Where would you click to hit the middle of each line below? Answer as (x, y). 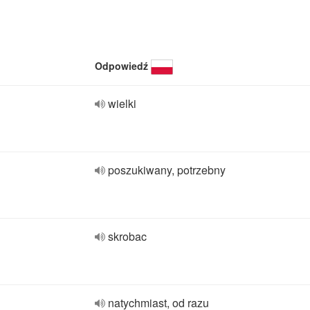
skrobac (127, 236)
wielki (122, 103)
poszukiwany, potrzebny (167, 170)
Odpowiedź (121, 66)
